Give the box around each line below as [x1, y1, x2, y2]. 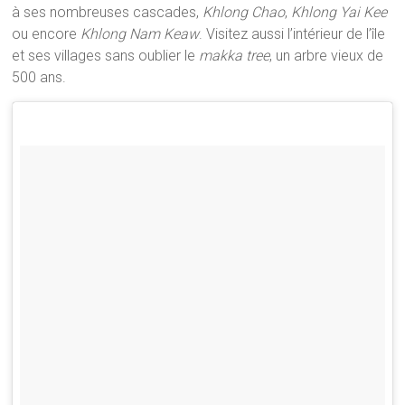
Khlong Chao [202, 3, 286, 21]
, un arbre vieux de [269, 46, 384, 64]
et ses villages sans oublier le [12, 46, 200, 64]
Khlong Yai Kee [291, 3, 388, 21]
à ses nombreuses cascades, [12, 3, 203, 21]
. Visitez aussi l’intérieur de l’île [199, 24, 386, 42]
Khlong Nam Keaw [80, 24, 200, 42]
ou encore [12, 24, 81, 42]
